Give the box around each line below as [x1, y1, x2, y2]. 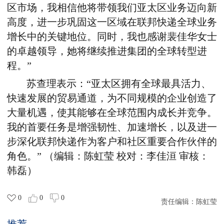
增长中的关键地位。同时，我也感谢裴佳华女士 [7, 31, 217, 42]
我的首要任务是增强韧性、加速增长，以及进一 [7, 121, 217, 132]
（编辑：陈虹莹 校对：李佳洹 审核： [44, 150, 209, 161]
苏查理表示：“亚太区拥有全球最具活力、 [26, 78, 211, 89]
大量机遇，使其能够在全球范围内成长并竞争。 [7, 107, 217, 118]
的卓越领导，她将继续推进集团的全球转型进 [7, 45, 207, 56]
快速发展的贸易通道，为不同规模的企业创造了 [7, 92, 217, 103]
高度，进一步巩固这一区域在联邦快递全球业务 [7, 16, 217, 27]
